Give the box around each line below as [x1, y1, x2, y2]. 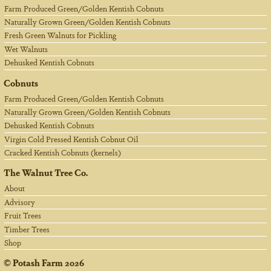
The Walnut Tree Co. [3, 166, 88, 179]
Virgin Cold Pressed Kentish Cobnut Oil [4, 132, 139, 145]
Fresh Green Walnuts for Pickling [4, 29, 116, 41]
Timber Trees [4, 223, 50, 235]
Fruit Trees [4, 209, 41, 221]
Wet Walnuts [4, 42, 48, 54]
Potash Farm [12, 256, 63, 269]
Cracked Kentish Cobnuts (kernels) [4, 146, 121, 158]
